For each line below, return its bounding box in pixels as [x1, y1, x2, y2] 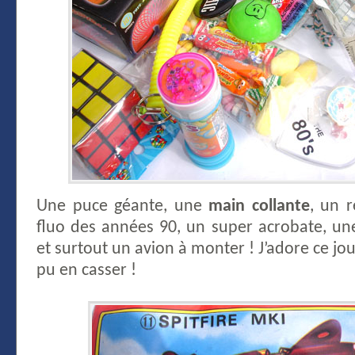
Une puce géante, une [36, 197, 209, 216]
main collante [208, 197, 310, 216]
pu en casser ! [36, 261, 136, 280]
